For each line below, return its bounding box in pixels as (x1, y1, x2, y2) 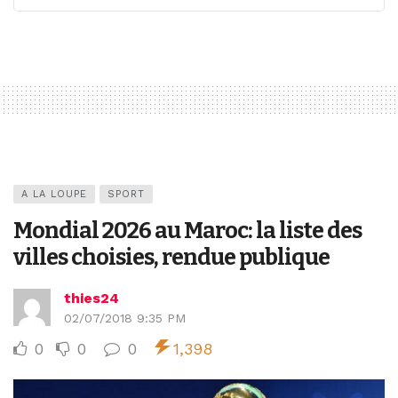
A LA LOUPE (21, 188, 87, 201)
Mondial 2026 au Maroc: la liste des (13, 217, 362, 245)
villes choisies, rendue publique (13, 243, 330, 272)
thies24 (64, 290, 119, 307)
